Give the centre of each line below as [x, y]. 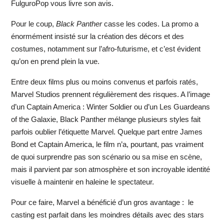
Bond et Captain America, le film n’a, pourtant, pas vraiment [107, 144]
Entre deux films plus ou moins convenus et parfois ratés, [104, 82]
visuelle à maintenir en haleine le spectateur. [82, 182]
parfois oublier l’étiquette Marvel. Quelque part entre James [106, 132]
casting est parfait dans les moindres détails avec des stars [107, 215]
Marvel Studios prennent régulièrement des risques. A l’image [110, 94]
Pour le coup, [33, 24]
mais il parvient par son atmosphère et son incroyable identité [110, 169]
